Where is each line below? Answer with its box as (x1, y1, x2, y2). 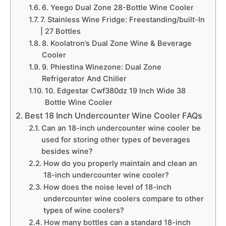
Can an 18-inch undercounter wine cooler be (41, 124, 201, 133)
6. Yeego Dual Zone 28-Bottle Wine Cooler (41, 3, 194, 12)
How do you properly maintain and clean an (43, 159, 197, 168)
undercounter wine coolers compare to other (43, 194, 204, 203)
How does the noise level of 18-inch (43, 183, 172, 192)
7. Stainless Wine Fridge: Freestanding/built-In (40, 15, 205, 24)
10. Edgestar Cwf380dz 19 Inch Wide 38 (44, 86, 186, 95)
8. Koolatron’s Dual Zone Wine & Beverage (41, 39, 192, 48)
